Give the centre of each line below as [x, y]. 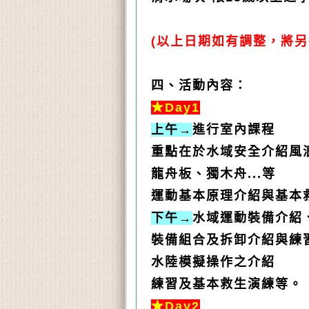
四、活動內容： [199, 86]
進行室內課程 [234, 130]
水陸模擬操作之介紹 [213, 262]
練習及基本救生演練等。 [227, 285]
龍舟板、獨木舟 [199, 174]
